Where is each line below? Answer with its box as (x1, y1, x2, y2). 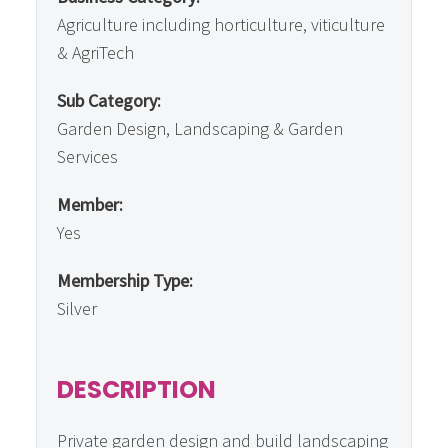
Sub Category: (57, 89, 161, 112)
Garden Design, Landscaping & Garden (57, 117, 343, 140)
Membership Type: (57, 269, 193, 292)
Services (57, 145, 118, 168)
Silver (57, 297, 97, 320)
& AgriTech (57, 41, 134, 64)
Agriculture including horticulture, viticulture (57, 13, 385, 36)
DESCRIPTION (57, 373, 216, 406)
